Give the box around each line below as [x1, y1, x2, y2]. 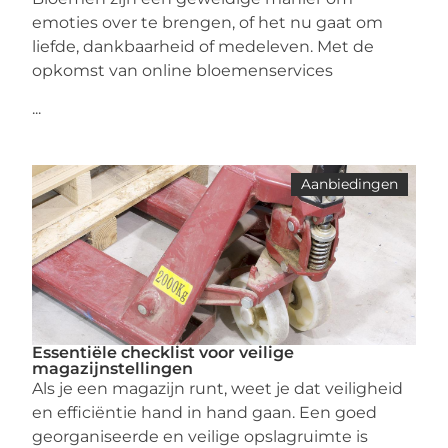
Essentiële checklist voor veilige [32, 343, 295, 362]
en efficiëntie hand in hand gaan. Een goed [32, 403, 378, 422]
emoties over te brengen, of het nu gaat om [32, 13, 384, 32]
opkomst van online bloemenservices [32, 61, 334, 80]
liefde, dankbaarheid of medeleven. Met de [32, 37, 375, 56]
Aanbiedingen [300, 175, 398, 193]
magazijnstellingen [32, 359, 194, 378]
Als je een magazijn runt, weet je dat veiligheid [32, 379, 404, 398]
